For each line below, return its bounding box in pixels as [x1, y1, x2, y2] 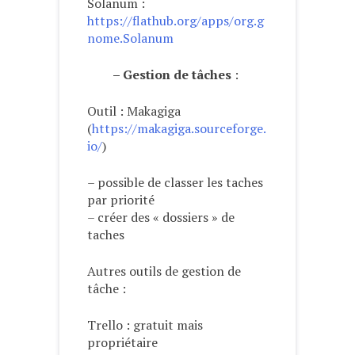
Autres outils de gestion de [87, 261, 241, 280]
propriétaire [87, 333, 158, 351]
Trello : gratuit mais [87, 315, 203, 334]
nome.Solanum [87, 29, 174, 47]
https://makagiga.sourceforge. [92, 119, 266, 137]
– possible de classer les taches [87, 173, 263, 191]
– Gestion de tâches [113, 65, 231, 83]
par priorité [87, 190, 155, 208]
